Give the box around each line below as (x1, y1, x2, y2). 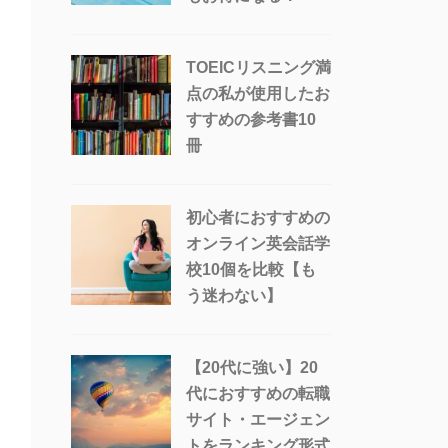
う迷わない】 (186, 287, 282, 305)
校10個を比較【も (186, 261, 316, 279)
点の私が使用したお (186, 85, 330, 103)
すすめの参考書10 (186, 111, 316, 129)
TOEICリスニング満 (186, 59, 331, 77)
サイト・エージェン (186, 411, 330, 429)
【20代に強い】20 (186, 359, 318, 377)
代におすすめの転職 (186, 385, 330, 403)
